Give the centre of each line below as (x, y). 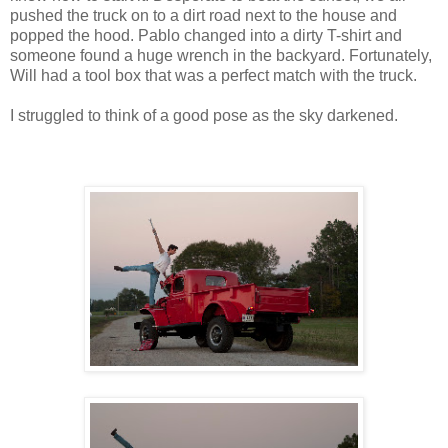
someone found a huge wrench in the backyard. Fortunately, (221, 55)
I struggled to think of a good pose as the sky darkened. (204, 115)
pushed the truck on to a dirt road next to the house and (203, 15)
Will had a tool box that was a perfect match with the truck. (213, 75)
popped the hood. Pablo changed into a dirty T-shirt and (206, 35)
